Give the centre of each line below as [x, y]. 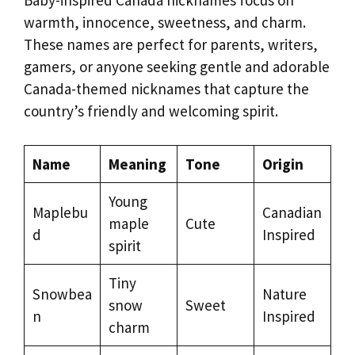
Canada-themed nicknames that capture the [166, 89]
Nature [284, 294]
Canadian [292, 212]
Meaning [137, 164]
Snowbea [62, 294]
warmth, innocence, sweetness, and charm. [165, 22]
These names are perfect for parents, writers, [171, 44]
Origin [282, 164]
